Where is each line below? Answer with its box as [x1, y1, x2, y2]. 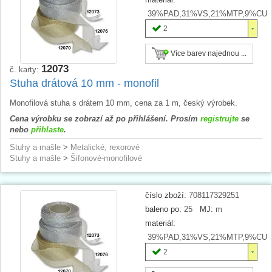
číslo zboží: [145, 190, 186, 200]
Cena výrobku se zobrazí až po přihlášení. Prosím [10, 114, 200, 123]
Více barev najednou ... [169, 49, 246, 58]
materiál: [145, 218, 175, 228]
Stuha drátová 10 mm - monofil [10, 76, 159, 89]
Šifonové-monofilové [70, 153, 142, 163]
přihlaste [31, 124, 64, 134]
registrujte [200, 114, 239, 123]
